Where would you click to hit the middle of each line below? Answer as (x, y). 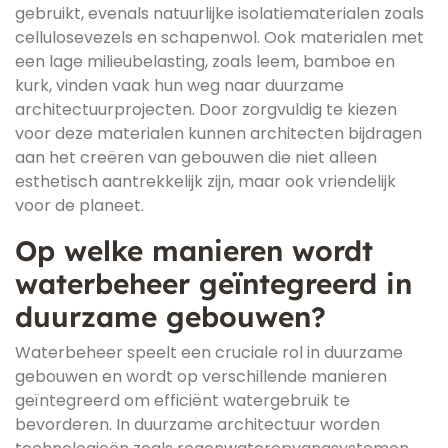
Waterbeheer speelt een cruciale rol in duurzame (209, 352)
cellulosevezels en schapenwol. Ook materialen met (219, 37)
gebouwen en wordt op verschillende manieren (201, 376)
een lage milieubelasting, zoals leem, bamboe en (205, 61)
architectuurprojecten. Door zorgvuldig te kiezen (206, 109)
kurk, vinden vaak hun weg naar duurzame (179, 85)
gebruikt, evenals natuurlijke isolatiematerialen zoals (219, 13)
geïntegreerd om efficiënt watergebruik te (182, 400)
